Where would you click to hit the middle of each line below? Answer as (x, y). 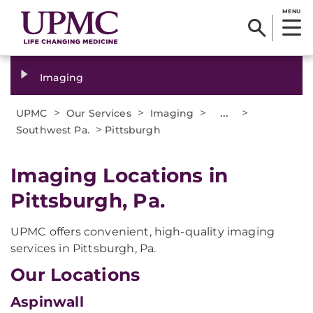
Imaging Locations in (119, 175)
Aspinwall (47, 302)
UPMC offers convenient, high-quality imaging (143, 232)
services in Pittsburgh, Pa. (83, 248)
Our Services (99, 113)
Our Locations (75, 275)
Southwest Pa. (53, 130)
